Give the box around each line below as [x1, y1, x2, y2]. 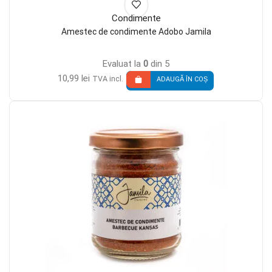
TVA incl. [92, 73, 123, 83]
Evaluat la [103, 58, 143, 69]
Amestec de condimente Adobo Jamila [61, 27, 211, 37]
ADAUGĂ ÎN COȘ [157, 75, 208, 84]
